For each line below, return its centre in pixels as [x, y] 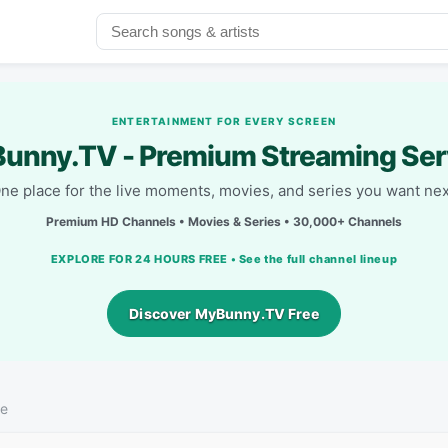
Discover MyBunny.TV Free [224, 313]
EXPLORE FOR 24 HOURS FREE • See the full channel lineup [224, 258]
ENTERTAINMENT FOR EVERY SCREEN [223, 120]
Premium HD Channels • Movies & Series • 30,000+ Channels [224, 221]
